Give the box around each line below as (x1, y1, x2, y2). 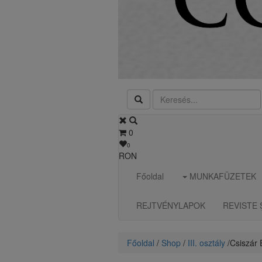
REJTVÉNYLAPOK (136, 199, 205, 211)
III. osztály (188, 237, 225, 249)
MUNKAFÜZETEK (187, 170, 256, 182)
